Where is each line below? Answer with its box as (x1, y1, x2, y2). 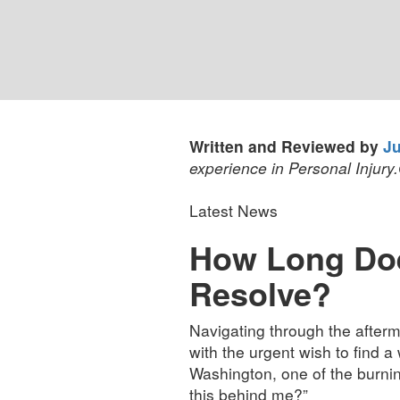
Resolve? (188, 270, 331, 316)
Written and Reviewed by (188, 135, 383, 157)
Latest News (188, 199, 278, 221)
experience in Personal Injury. (188, 156, 398, 179)
